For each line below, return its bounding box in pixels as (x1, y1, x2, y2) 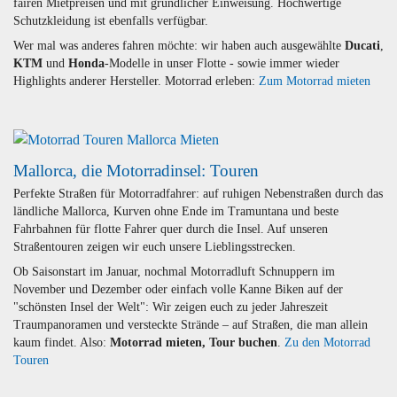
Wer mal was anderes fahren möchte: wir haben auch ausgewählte (13, 38, 345, 52)
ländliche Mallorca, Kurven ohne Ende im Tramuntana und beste (13, 205, 339, 219)
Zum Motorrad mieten (259, 74, 370, 88)
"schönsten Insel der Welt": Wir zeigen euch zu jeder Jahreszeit (13, 300, 328, 315)
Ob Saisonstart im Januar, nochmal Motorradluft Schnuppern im (13, 265, 335, 279)
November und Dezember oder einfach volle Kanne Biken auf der (13, 283, 343, 297)
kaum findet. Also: (13, 336, 110, 350)
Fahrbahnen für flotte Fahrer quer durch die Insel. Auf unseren (13, 222, 328, 237)
